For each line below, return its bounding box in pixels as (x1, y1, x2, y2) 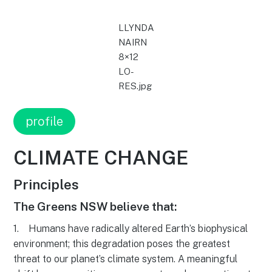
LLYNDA (118, 22, 154, 33)
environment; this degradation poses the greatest (13, 238, 231, 250)
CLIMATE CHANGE (13, 146, 189, 169)
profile (25, 114, 64, 129)
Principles (13, 177, 80, 193)
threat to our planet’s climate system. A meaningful (13, 253, 238, 265)
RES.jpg (118, 80, 152, 91)
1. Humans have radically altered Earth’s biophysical (13, 223, 248, 235)
